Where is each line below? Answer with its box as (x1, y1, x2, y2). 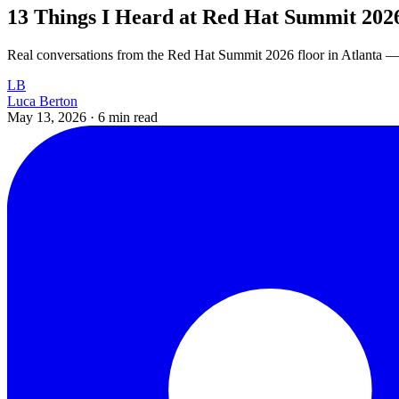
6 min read (98, 109, 158, 125)
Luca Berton (7, 93, 77, 109)
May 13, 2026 (7, 109, 90, 125)
